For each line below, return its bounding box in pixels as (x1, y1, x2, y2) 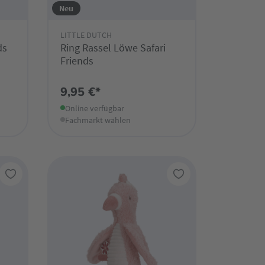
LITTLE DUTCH (60, 30, 112, 41)
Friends (60, 54, 93, 68)
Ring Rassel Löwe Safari (60, 41, 166, 55)
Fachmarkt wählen (64, 115, 131, 126)
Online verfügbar (64, 103, 124, 114)
